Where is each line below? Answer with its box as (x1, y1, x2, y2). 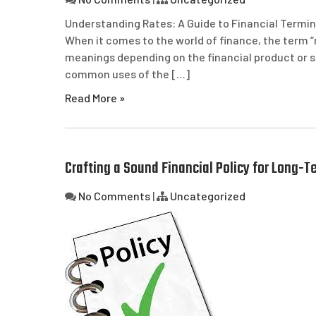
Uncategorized (170, 189, 245, 202)
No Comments (78, 189, 150, 202)
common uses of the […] (65, 67, 190, 80)
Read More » (65, 91, 125, 104)
